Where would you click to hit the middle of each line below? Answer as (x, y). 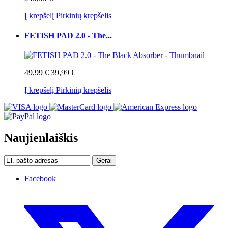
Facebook (40, 178)
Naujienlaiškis (41, 138)
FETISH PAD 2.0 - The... (68, 35)
